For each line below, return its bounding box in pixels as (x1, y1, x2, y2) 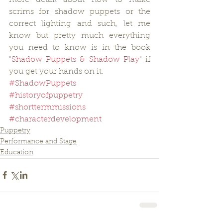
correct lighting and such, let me (9, 19, 150, 28)
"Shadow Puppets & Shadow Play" (9, 55, 142, 64)
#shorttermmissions (9, 103, 86, 111)
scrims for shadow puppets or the (9, 7, 150, 16)
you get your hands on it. (9, 67, 104, 76)
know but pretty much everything (9, 31, 150, 40)
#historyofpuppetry (9, 91, 83, 100)
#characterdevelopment (9, 115, 102, 123)
